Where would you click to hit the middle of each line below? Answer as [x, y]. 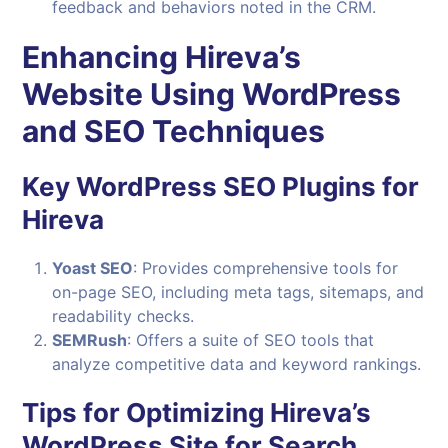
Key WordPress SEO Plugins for [221, 186]
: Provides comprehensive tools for [266, 267]
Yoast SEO [93, 267]
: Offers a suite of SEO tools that [251, 339]
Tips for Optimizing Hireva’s [197, 412]
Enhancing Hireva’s [162, 56]
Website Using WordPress [212, 93]
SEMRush [90, 339]
